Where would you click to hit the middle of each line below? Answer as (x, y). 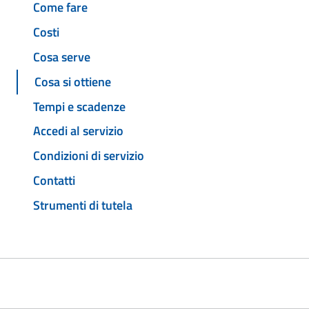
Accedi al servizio (78, 131)
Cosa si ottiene (73, 81)
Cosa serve (62, 57)
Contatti (54, 180)
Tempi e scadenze (79, 106)
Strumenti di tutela (83, 205)
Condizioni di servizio (89, 156)
